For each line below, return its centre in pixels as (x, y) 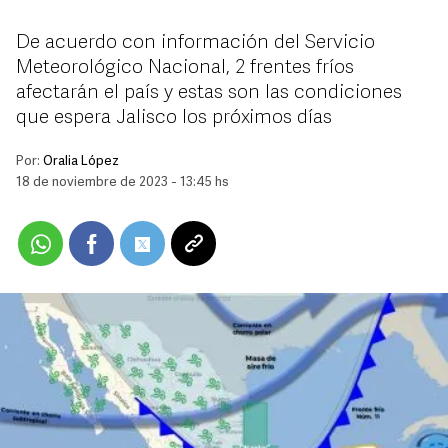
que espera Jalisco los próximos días (174, 118)
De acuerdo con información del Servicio (195, 43)
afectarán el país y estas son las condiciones (209, 93)
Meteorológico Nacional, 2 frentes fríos (185, 68)
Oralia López (81, 161)
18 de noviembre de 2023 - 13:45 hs (122, 182)
